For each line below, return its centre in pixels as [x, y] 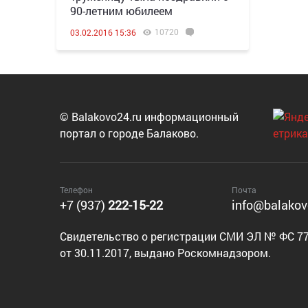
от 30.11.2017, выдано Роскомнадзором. [165, 253]
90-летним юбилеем [121, 11]
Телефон [76, 190]
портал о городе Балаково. [129, 133]
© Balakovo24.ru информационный [149, 117]
